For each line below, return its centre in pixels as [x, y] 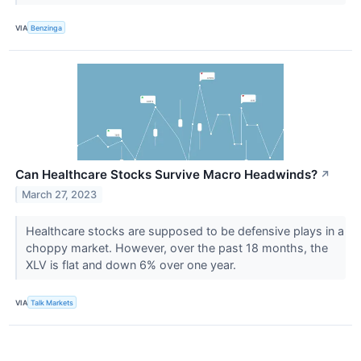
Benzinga [47, 27]
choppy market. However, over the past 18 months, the [176, 248]
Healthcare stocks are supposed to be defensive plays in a [185, 231]
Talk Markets [52, 302]
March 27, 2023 [60, 195]
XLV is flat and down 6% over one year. [132, 265]
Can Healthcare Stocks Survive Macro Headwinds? [166, 175]
